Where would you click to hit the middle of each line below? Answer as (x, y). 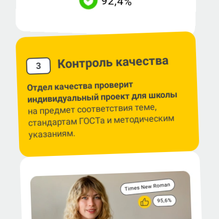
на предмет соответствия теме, (92, 109)
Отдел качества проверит (80, 86)
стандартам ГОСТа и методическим (101, 120)
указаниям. (52, 134)
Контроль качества (113, 62)
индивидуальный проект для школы (102, 97)
